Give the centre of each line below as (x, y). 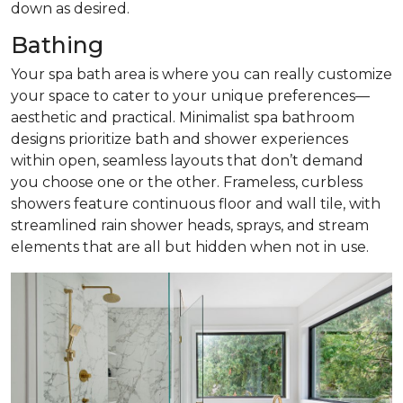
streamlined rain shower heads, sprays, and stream (190, 226)
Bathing (57, 45)
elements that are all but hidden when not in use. (190, 247)
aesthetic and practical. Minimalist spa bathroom (183, 118)
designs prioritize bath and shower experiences (179, 139)
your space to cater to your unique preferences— (190, 96)
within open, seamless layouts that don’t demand (187, 161)
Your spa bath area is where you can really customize (201, 75)
